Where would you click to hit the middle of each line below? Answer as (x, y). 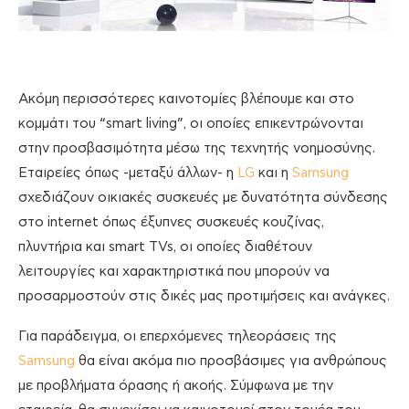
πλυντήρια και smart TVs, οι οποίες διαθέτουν (165, 247)
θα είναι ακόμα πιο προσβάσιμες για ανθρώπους (231, 362)
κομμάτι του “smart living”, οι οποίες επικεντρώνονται (191, 124)
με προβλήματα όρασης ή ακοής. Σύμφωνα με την (176, 386)
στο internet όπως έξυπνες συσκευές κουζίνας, (171, 223)
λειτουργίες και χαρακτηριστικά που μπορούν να (174, 272)
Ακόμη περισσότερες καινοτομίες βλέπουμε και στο (186, 100)
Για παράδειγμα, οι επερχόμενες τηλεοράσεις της (178, 337)
